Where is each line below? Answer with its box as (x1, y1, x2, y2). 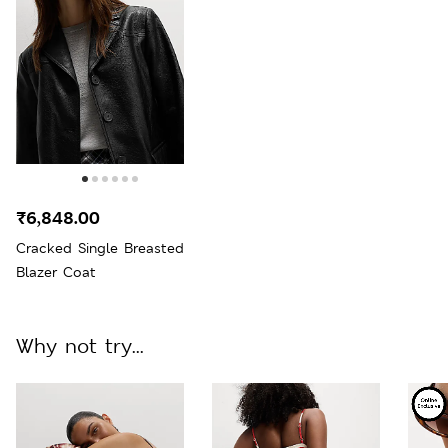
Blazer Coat (16, 262, 96, 281)
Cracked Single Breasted (16, 238, 184, 257)
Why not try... (16, 332, 144, 359)
